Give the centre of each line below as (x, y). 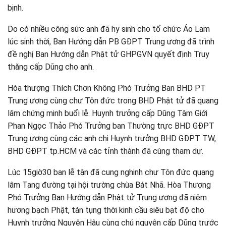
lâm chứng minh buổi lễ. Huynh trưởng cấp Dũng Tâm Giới (107, 113)
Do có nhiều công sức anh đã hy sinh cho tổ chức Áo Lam (109, 29)
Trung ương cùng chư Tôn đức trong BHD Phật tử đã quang (113, 101)
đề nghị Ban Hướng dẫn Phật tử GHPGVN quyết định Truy (108, 54)
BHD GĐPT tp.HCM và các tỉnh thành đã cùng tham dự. (105, 151)
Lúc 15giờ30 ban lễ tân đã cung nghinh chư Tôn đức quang (111, 172)
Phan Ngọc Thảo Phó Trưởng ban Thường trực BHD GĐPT (111, 126)
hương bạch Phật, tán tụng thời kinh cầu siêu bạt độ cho (106, 210)
